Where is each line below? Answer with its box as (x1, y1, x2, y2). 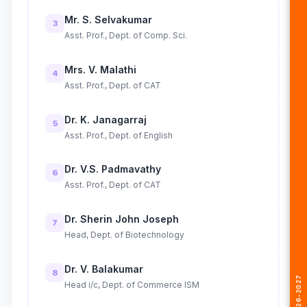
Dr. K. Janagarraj (64, 113, 147, 125)
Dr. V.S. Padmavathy (64, 163, 161, 175)
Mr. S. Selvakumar (64, 14, 152, 26)
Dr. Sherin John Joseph (64, 213, 179, 225)
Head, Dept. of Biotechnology (64, 230, 184, 241)
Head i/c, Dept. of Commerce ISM (64, 279, 199, 290)
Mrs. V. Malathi (64, 63, 136, 75)
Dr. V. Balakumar (64, 262, 143, 275)
